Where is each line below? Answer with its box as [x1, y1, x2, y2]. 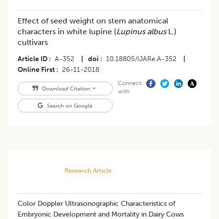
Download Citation [40, 85, 92, 92]
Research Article [64, 166, 111, 174]
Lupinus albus [116, 26, 166, 36]
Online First [18, 65, 55, 74]
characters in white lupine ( [18, 26, 116, 36]
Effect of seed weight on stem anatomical [18, 16, 168, 25]
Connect [117, 79, 141, 87]
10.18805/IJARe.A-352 [106, 54, 176, 63]
